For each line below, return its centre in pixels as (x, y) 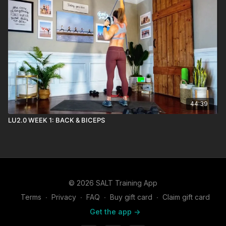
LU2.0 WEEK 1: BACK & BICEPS (56, 120)
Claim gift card (186, 197)
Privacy (64, 197)
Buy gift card (131, 197)
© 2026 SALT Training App (113, 183)
